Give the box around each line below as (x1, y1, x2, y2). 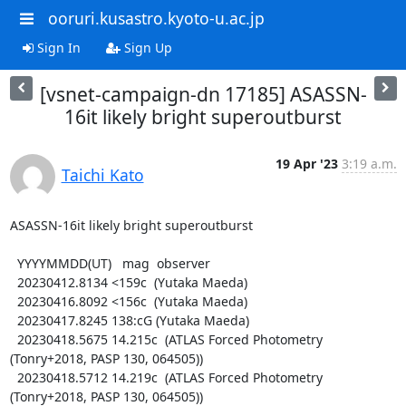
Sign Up (120, 38, 172, 56)
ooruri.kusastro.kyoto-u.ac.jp (47, 7, 265, 29)
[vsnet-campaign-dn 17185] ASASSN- (39, 81, 367, 107)
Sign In (33, 38, 81, 56)
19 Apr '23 (275, 154, 338, 172)
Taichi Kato (61, 163, 144, 186)
